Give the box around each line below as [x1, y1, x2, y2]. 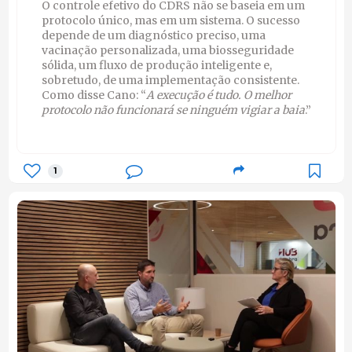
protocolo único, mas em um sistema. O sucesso [41, 13, 300, 27]
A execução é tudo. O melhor [145, 87, 291, 102]
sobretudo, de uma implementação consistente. [41, 72, 299, 87]
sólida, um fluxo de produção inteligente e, [41, 57, 272, 72]
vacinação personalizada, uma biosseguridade [41, 42, 294, 57]
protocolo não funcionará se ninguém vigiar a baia [41, 102, 305, 117]
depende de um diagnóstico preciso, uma [41, 27, 266, 42]
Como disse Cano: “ [41, 87, 146, 102]
